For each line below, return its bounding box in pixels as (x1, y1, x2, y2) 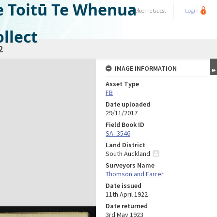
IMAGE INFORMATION (115, 64, 177, 73)
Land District (106, 140, 145, 149)
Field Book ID (106, 120, 144, 129)
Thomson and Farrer (106, 170, 164, 178)
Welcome (131, 7, 153, 14)
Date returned (106, 201, 148, 210)
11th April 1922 (106, 190, 148, 199)
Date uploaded (106, 100, 150, 108)
